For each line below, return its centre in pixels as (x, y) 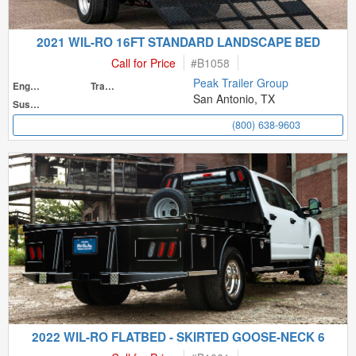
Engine (35, 86)
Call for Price (143, 63)
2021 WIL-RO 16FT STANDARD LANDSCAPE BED (178, 42)
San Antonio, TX (234, 99)
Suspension (35, 104)
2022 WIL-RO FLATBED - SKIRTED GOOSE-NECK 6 (178, 337)
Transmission (110, 86)
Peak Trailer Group (241, 83)
